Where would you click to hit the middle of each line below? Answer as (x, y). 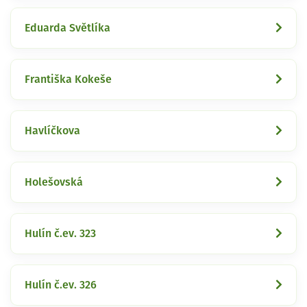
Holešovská (54, 182)
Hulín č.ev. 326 (61, 285)
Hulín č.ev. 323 (60, 233)
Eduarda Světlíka (67, 28)
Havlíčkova (52, 131)
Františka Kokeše (68, 79)
